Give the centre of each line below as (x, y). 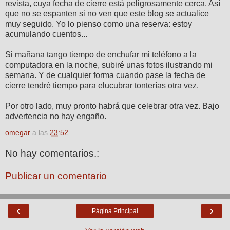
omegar (18, 132)
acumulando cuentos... (46, 34)
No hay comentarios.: (52, 154)
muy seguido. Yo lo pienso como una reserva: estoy (99, 24)
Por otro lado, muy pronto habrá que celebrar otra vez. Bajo (112, 106)
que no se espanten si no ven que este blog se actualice (107, 13)
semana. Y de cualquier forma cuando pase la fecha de (105, 75)
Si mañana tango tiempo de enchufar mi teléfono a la (101, 54)
